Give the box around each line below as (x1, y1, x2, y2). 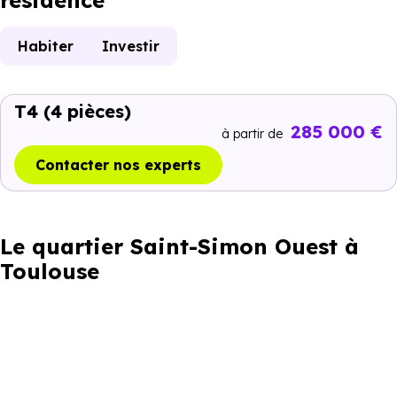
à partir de (222, 126, 286, 142)
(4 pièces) (43, 100, 131, 122)
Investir (102, 37, 160, 55)
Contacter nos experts (35, 156, 201, 174)
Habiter (18, 37, 74, 55)
